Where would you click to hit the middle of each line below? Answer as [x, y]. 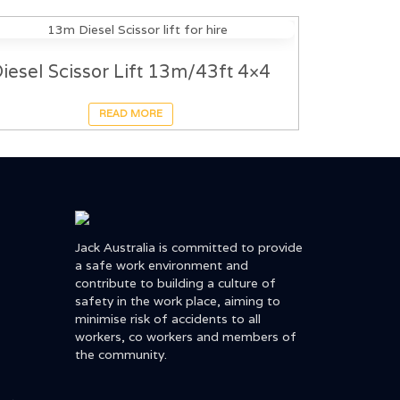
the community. [121, 355]
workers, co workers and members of [185, 337]
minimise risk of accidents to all [167, 319]
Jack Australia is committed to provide [188, 248]
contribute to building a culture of [175, 283]
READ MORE [130, 114]
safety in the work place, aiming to [177, 301]
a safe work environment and [161, 266]
